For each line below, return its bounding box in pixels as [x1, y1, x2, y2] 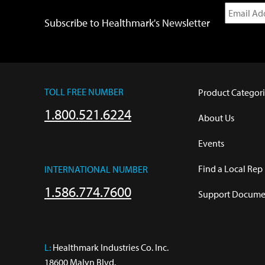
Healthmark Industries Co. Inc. [51, 241, 169, 253]
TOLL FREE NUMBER [44, 85, 124, 98]
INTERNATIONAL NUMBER [44, 163, 148, 175]
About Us [198, 111, 234, 124]
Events [198, 137, 224, 149]
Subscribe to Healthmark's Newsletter [44, 15, 210, 30]
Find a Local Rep [198, 162, 263, 174]
